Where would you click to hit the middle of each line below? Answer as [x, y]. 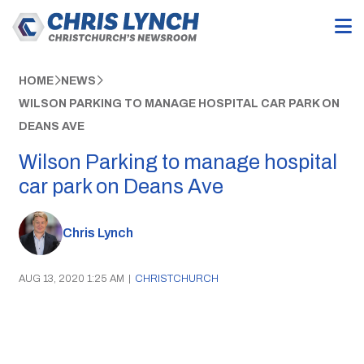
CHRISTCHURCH [176, 278]
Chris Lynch [97, 233]
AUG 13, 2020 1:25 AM [71, 278]
